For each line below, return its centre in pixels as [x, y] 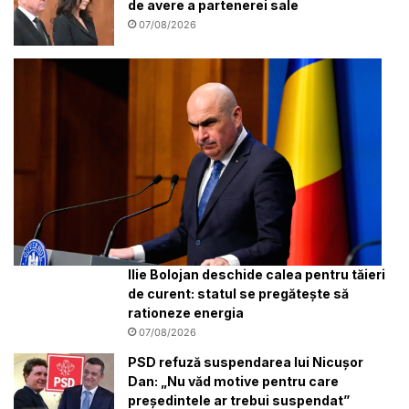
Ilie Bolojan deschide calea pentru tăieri [257, 274]
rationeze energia [186, 312]
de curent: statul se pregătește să [238, 293]
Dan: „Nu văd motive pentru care [233, 381]
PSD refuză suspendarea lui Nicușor [246, 362]
